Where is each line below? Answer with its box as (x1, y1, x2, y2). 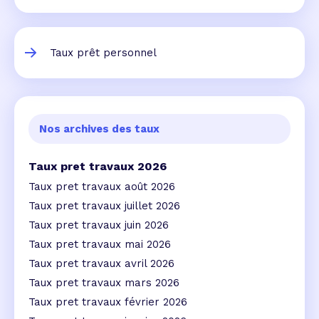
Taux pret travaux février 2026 (28, 295, 187, 308)
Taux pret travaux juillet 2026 (28, 199, 180, 212)
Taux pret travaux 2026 (28, 159, 167, 173)
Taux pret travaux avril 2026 (28, 256, 174, 270)
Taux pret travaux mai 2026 (28, 237, 171, 251)
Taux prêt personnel (50, 46, 157, 59)
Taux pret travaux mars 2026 (28, 276, 179, 289)
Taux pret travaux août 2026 (28, 179, 175, 193)
